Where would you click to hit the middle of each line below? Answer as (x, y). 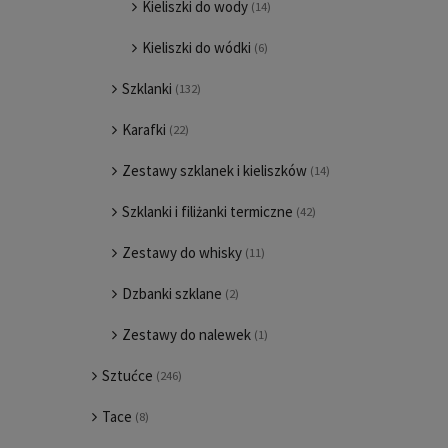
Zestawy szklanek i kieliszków (214, 170)
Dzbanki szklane (172, 293)
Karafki (144, 129)
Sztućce (127, 375)
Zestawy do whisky (182, 252)
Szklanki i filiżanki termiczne (207, 211)
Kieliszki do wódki (196, 47)
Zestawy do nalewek (186, 334)
